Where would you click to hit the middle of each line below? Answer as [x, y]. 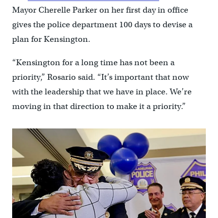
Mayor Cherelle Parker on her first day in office [100, 10]
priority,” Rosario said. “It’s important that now [100, 77]
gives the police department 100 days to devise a [102, 24]
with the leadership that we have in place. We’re [102, 91]
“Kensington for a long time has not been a [93, 62]
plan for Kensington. [51, 39]
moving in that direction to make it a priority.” [99, 106]
